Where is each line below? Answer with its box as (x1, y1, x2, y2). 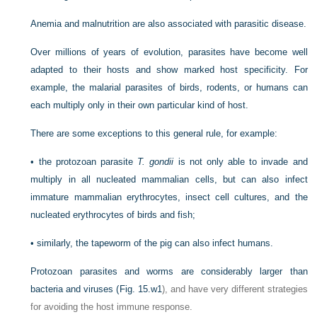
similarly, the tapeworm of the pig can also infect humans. (37, 238, 274, 248)
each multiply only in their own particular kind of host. (30, 100, 249, 110)
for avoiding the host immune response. (30, 301, 193, 312)
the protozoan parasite (38, 156, 138, 167)
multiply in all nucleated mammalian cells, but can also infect (30, 174, 308, 185)
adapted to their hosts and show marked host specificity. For (30, 64, 308, 75)
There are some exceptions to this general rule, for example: (30, 128, 278, 139)
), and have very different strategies (161, 284, 308, 294)
